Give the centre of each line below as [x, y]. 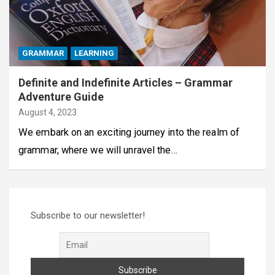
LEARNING [94, 53]
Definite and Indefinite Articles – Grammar [126, 82]
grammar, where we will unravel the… [98, 150]
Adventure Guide [61, 96]
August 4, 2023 [48, 112]
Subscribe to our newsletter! [88, 215]
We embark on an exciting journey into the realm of [129, 132]
